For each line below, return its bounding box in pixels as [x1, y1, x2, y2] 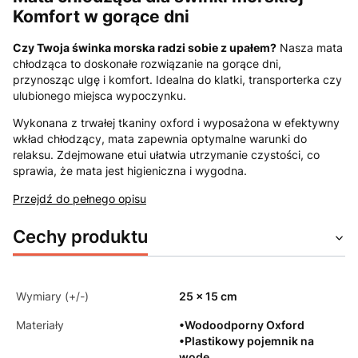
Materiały [16, 318, 64, 332]
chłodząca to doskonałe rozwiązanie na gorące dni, [13, 57, 281, 71]
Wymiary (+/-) [16, 289, 89, 304]
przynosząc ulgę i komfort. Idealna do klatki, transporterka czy [13, 73, 342, 87]
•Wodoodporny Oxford [179, 318, 304, 332]
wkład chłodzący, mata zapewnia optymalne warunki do [13, 132, 307, 146]
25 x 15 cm [179, 289, 237, 304]
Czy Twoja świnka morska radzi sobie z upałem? [13, 41, 276, 55]
